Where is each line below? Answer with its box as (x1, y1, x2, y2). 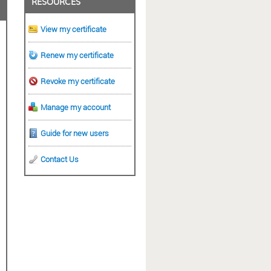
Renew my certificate (41, 49, 114, 60)
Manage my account (41, 101, 111, 113)
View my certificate (41, 23, 106, 34)
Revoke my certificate (41, 75, 115, 87)
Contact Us (41, 153, 79, 165)
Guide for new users (41, 127, 109, 139)
